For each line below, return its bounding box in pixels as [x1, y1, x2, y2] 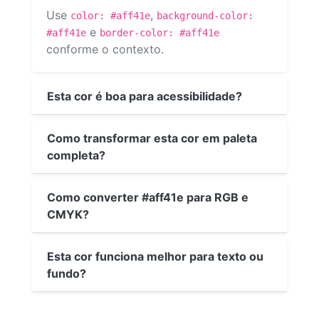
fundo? [47, 266, 86, 281]
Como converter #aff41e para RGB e [47, 189, 249, 204]
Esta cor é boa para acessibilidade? [47, 88, 242, 103]
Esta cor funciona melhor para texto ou [47, 249, 263, 263]
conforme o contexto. [46, 42, 164, 57]
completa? [47, 147, 105, 162]
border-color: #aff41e [100, 27, 219, 39]
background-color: [157, 10, 253, 22]
